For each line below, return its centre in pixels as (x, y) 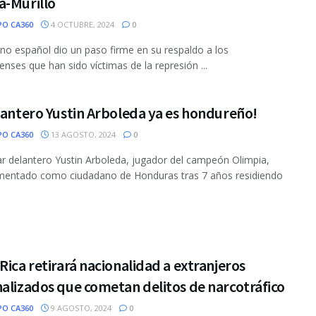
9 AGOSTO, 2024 (80, 308)
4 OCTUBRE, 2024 (81, 24)
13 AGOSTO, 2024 (82, 134)
